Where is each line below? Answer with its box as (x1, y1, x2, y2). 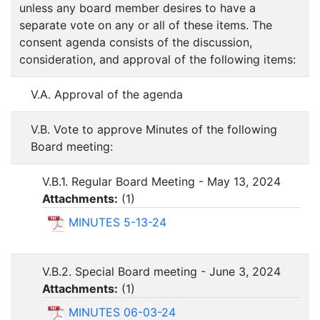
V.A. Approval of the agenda (31, 87, 183, 102)
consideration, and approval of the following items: (19, 52, 296, 67)
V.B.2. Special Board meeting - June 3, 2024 (42, 264, 281, 279)
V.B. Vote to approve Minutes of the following (31, 122, 277, 137)
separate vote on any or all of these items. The (19, 18, 272, 33)
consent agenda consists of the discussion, (19, 35, 252, 50)
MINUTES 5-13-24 (69, 215, 166, 230)
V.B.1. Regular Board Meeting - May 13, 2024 (42, 174, 281, 189)
